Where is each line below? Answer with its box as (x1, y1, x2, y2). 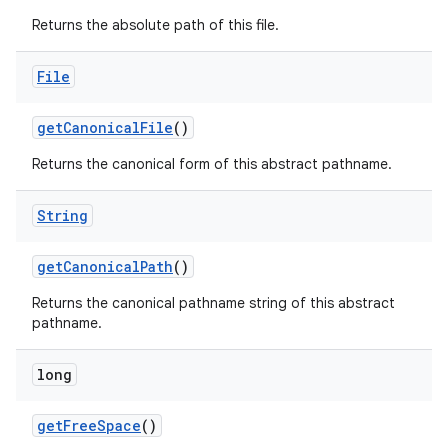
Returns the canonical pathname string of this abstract (32, 294, 395, 312)
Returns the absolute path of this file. (32, 16, 279, 34)
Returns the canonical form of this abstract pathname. (32, 155, 392, 173)
